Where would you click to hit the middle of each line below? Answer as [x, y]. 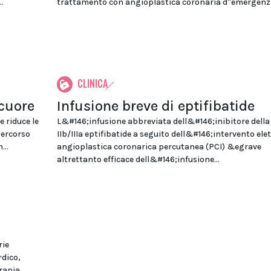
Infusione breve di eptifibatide [155, 106]
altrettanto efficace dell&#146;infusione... [138, 159]
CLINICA [92, 83]
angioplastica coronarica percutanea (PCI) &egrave [159, 147]
